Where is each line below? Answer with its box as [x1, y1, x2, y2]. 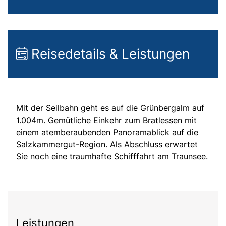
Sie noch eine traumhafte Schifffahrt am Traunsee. [16, 151, 208, 162]
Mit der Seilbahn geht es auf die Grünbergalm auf [16, 103, 204, 114]
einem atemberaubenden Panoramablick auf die [16, 127, 198, 138]
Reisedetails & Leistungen [28, 46, 190, 62]
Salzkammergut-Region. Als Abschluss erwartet [16, 139, 198, 150]
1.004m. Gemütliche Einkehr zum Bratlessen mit [16, 115, 197, 126]
